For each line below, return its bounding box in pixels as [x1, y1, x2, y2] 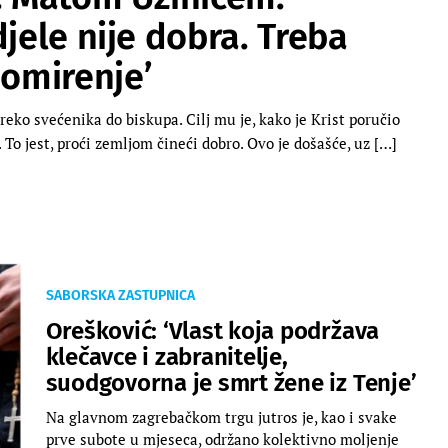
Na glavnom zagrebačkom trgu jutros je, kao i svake [45, 406, 397, 427]
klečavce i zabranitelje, [45, 342, 288, 371]
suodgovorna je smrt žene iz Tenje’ [45, 368, 417, 397]
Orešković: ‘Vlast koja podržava [45, 316, 380, 345]
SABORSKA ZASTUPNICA [45, 286, 195, 304]
